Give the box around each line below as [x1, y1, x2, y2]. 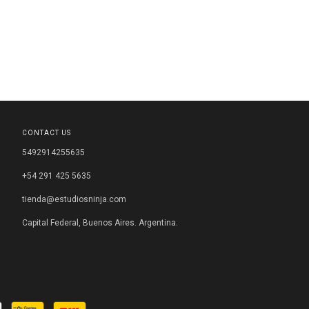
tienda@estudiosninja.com [21, 194, 126, 204]
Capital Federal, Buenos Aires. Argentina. [21, 217, 178, 228]
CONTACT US [21, 128, 71, 137]
